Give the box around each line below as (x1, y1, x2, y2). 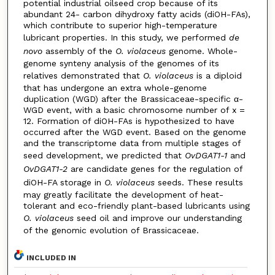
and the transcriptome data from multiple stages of (23, 137, 241, 148)
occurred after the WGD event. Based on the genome (23, 126, 246, 137)
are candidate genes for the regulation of (67, 163, 242, 174)
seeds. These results (154, 177, 243, 187)
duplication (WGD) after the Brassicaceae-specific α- (23, 93, 243, 104)
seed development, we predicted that (23, 150, 185, 160)
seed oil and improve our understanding (73, 212, 242, 223)
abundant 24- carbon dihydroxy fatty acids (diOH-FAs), (23, 9, 250, 19)
